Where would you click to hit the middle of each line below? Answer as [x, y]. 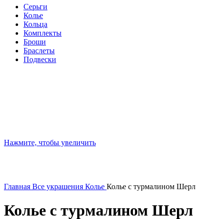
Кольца [35, 24]
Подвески [40, 59]
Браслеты [39, 51]
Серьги [35, 7]
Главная [18, 186]
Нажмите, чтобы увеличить [50, 142]
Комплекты [43, 33]
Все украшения [59, 186]
